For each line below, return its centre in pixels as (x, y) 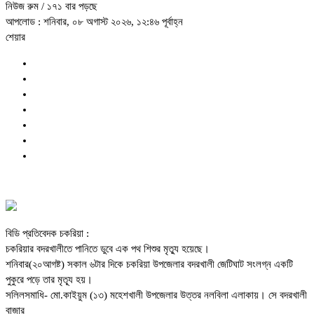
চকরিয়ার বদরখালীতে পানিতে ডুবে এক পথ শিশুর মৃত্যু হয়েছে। (108, 249)
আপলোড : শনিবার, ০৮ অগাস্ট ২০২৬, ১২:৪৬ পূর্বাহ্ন (94, 22)
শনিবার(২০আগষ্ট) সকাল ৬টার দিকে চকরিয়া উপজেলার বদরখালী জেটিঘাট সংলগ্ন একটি (149, 265)
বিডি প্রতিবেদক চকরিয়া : (47, 234)
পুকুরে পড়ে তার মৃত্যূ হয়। (49, 280)
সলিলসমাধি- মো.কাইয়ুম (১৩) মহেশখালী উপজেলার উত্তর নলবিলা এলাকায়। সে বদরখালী (156, 295)
